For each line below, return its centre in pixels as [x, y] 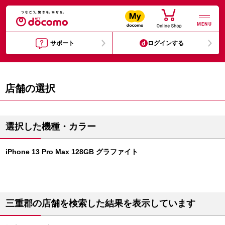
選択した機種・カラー [51, 127]
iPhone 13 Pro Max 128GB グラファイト [72, 152]
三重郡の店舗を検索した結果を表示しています [100, 203]
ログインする [166, 43]
